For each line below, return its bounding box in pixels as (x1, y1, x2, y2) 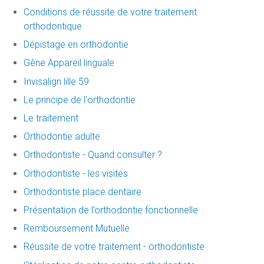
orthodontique (24, 21, 82, 32)
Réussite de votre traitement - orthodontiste (24, 241, 204, 253)
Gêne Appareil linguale (24, 57, 114, 69)
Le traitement (24, 113, 78, 124)
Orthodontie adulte (24, 131, 100, 143)
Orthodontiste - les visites (24, 167, 128, 179)
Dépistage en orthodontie (24, 39, 128, 51)
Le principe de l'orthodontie (24, 94, 136, 105)
